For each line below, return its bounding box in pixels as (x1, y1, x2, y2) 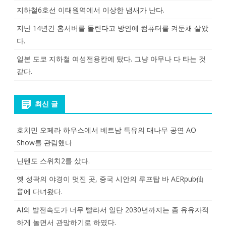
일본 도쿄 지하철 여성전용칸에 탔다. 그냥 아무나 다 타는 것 (17, 54, 206, 64)
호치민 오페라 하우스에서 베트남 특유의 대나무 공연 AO (17, 125, 196, 135)
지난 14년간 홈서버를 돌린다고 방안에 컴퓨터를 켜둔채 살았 (17, 23, 208, 33)
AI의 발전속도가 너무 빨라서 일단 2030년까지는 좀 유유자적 (17, 205, 209, 214)
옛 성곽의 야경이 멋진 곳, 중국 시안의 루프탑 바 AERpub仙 (17, 174, 203, 184)
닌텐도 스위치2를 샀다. (17, 156, 90, 165)
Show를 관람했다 (17, 138, 72, 147)
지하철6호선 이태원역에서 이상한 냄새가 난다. (17, 5, 164, 15)
